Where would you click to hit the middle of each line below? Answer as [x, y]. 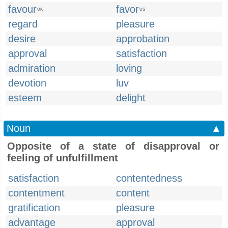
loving [129, 68]
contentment [36, 193]
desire [22, 39]
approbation [143, 39]
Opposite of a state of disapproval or [113, 146]
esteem [25, 98]
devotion [27, 83]
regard [23, 24]
